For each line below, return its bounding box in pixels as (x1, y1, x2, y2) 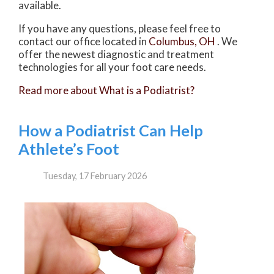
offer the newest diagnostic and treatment (18, 48, 214, 61)
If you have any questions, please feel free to (18, 22, 221, 35)
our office (56, 35, 100, 48)
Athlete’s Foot (18, 139, 119, 158)
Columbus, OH (149, 35, 215, 48)
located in (100, 35, 149, 48)
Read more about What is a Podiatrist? (18, 84, 194, 97)
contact (18, 35, 56, 48)
